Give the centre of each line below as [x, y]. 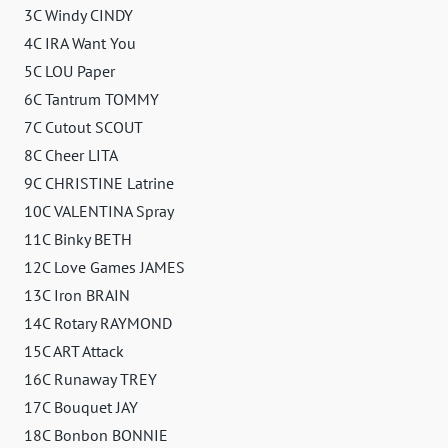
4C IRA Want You [80, 42]
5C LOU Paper [69, 70]
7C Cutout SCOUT [83, 126]
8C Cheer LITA [71, 154]
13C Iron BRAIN [77, 294]
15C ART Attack [74, 350]
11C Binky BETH [78, 238]
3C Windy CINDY [78, 14]
